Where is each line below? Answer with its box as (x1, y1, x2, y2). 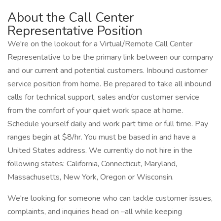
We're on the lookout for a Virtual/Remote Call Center (7, 38, 192, 49)
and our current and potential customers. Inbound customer (7, 65, 208, 76)
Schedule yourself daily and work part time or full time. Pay (7, 118, 208, 129)
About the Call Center (7, 9, 134, 26)
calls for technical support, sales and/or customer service (7, 92, 199, 103)
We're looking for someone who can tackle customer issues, (7, 193, 213, 204)
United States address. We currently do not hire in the (7, 145, 192, 156)
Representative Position (7, 22, 143, 39)
